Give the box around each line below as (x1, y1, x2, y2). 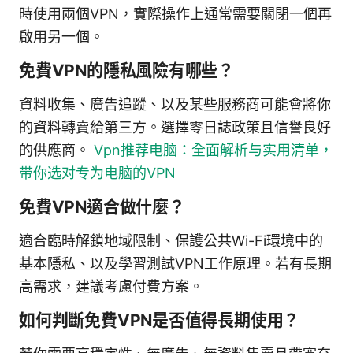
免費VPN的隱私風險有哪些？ (19, 60, 235, 80)
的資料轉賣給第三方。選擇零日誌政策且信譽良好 (19, 118, 331, 136)
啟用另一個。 (19, 28, 104, 45)
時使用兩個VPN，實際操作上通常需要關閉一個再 (19, 5, 332, 22)
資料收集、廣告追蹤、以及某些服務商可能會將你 (19, 95, 331, 113)
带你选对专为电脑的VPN (19, 164, 176, 181)
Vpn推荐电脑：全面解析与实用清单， (94, 141, 333, 158)
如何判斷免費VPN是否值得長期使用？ (19, 310, 300, 330)
